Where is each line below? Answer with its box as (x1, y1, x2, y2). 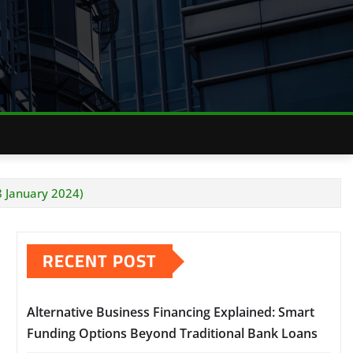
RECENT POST (43, 244, 157, 277)
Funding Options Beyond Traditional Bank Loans (27, 325, 318, 342)
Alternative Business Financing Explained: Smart (27, 303, 314, 321)
